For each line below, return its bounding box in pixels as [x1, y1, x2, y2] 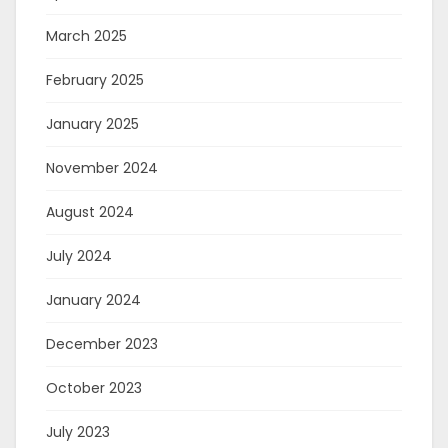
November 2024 [46, 158, 158, 178]
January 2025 [46, 114, 139, 134]
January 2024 [46, 290, 141, 310]
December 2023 [46, 334, 158, 354]
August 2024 [46, 202, 134, 222]
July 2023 [46, 422, 110, 442]
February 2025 [46, 70, 144, 90]
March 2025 [46, 26, 127, 46]
